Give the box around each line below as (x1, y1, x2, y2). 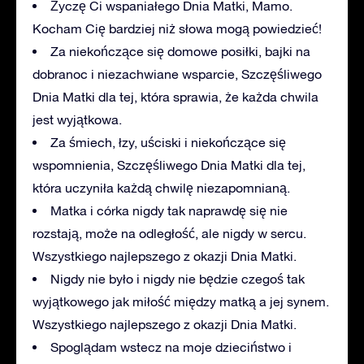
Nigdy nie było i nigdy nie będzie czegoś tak (50, 271, 305, 286)
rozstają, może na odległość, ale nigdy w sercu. (32, 225, 306, 240)
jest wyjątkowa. (32, 111, 122, 127)
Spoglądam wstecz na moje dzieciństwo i (50, 339, 292, 354)
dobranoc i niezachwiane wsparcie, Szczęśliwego (32, 66, 322, 81)
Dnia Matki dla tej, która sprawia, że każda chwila (32, 89, 318, 104)
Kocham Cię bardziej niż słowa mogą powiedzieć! (32, 20, 322, 36)
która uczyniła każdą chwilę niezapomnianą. (32, 180, 290, 195)
